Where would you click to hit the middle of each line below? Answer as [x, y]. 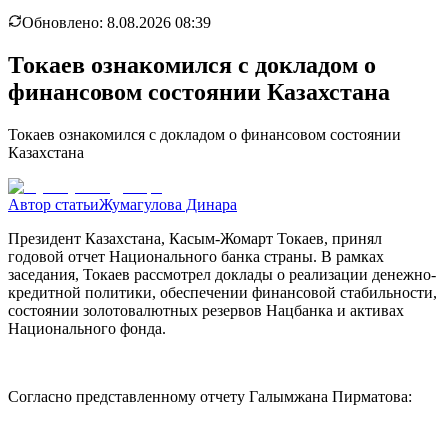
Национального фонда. [87, 328]
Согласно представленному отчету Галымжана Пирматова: [210, 396]
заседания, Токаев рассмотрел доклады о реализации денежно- [222, 274]
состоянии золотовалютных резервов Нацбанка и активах [206, 310]
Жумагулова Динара [168, 204]
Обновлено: [64, 22]
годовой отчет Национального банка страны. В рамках [196, 256]
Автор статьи [53, 204]
